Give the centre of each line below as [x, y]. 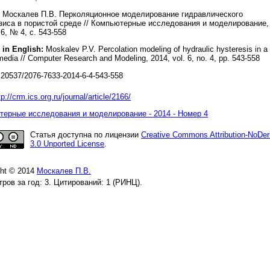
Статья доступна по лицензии [86, 134]
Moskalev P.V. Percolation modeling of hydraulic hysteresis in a [155, 49]
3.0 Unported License [67, 143]
